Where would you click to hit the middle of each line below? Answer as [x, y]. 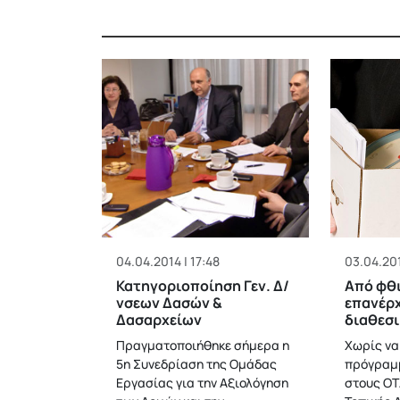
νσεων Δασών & [169, 303]
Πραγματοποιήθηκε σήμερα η [203, 345]
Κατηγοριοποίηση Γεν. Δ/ [203, 286]
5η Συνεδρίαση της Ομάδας [196, 364]
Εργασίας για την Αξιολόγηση [202, 383]
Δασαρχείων [159, 320]
